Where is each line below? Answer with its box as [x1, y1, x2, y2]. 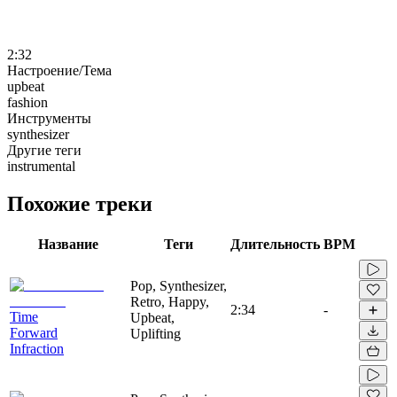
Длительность [230, 236, 320, 252]
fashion [7, 94, 48, 110]
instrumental [7, 158, 75, 174]
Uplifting [130, 325, 181, 341]
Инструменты [7, 110, 91, 126]
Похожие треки [7, 191, 152, 215]
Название [38, 236, 98, 252]
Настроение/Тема [7, 62, 112, 78]
